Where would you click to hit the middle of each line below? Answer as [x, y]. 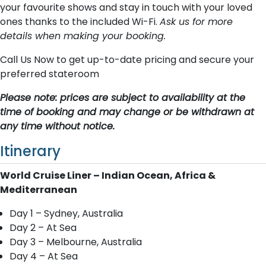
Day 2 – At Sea [43, 228]
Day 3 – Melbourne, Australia [76, 242]
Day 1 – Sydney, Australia [66, 213]
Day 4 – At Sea [44, 256]
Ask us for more [196, 22]
